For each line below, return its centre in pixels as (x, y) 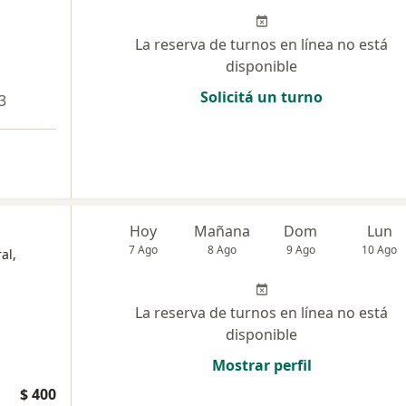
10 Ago (380, 250)
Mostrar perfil (261, 366)
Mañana (222, 232)
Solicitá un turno (261, 97)
